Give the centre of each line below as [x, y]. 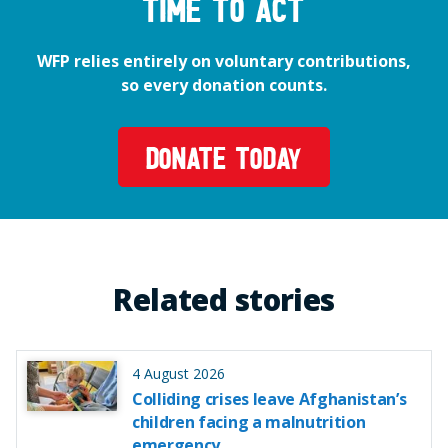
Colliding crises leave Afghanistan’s [269, 398]
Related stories [224, 299]
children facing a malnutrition [249, 421]
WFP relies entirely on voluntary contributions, [224, 60]
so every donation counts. [224, 84]
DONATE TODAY [224, 161]
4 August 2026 [178, 373]
